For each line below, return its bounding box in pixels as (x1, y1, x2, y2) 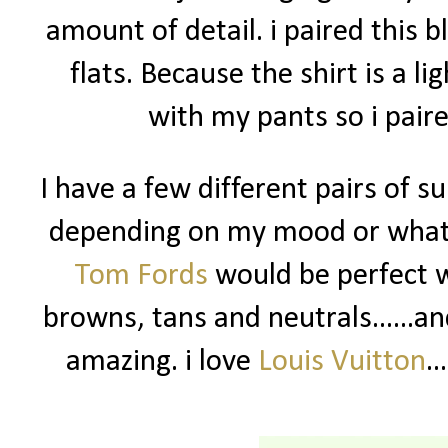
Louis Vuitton (258, 347, 426, 379)
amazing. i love (66, 347, 258, 379)
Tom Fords (74, 261, 208, 293)
